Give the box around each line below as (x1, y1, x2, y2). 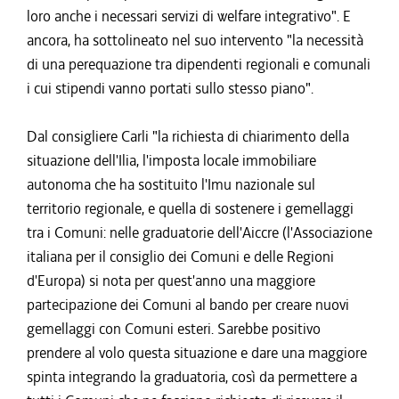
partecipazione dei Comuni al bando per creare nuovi (27, 295, 349, 314)
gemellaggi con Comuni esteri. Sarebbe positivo (27, 319, 321, 338)
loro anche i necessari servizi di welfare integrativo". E (27, 6, 351, 26)
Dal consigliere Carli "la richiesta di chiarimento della (27, 126, 349, 146)
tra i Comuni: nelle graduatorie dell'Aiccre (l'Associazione (27, 223, 372, 242)
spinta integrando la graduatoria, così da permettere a (27, 367, 357, 387)
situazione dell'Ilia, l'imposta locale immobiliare (27, 151, 316, 170)
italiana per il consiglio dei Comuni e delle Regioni (27, 247, 334, 266)
